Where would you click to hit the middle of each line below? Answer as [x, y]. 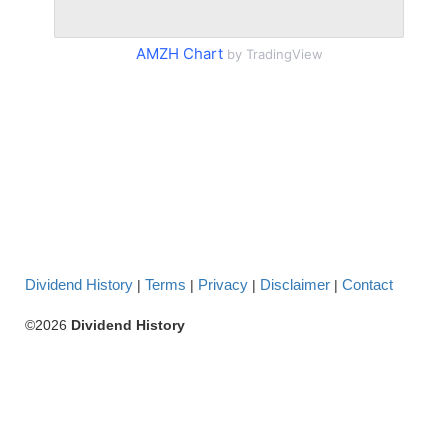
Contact [367, 284]
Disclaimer [295, 284]
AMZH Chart [179, 53]
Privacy [223, 284]
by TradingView [272, 53]
